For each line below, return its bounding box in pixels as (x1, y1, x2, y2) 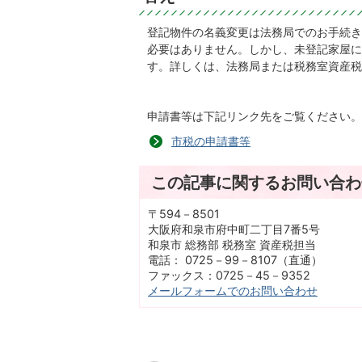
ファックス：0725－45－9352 (148, 267, 310, 282)
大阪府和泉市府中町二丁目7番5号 (148, 221, 320, 236)
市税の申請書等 (171, 133, 250, 148)
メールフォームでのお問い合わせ (148, 283, 318, 297)
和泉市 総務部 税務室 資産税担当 (148, 237, 316, 251)
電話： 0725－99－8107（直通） (148, 252, 322, 267)
